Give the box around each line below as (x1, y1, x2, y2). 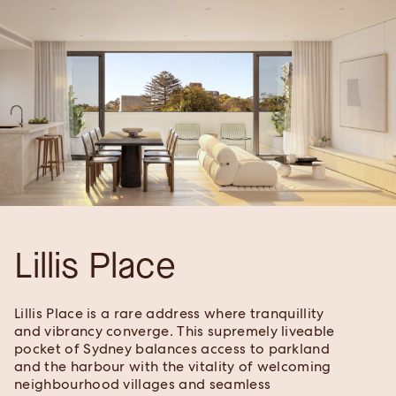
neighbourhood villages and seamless (14, 375, 271, 394)
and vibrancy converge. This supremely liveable (14, 322, 335, 341)
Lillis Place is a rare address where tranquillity (14, 304, 324, 324)
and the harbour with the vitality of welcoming (14, 357, 331, 377)
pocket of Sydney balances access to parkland (14, 339, 331, 359)
